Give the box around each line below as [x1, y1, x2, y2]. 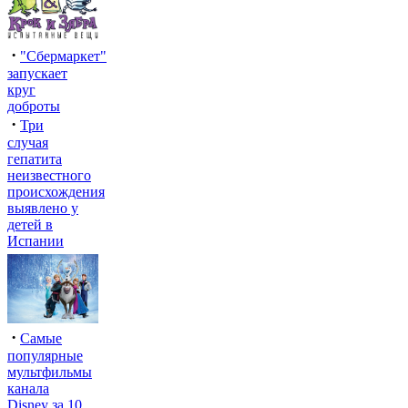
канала [7, 381, 49, 396]
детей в [7, 217, 53, 232]
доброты [7, 98, 60, 114]
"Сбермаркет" [20, 48, 107, 64]
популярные [7, 348, 83, 363]
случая [7, 135, 48, 150]
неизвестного [7, 168, 91, 183]
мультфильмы [7, 364, 92, 380]
